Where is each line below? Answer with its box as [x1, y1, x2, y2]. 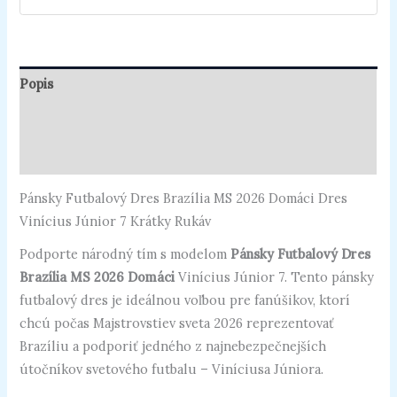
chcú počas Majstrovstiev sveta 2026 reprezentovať [19, 314, 335, 331]
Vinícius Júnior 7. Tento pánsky [175, 268, 375, 285]
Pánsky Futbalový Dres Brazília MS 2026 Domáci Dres [19, 190, 348, 207]
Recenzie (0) [19, 147, 95, 165]
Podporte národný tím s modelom [19, 245, 231, 262]
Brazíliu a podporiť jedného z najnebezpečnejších [19, 337, 327, 354]
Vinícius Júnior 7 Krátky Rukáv [19, 213, 212, 230]
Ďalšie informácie [19, 112, 128, 129]
